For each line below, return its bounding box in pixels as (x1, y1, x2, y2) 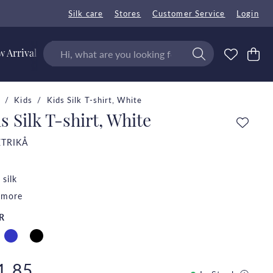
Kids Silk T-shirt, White (46, 94, 142, 105)
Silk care (68, 8, 104, 19)
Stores (114, 8, 141, 19)
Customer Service (152, 8, 225, 19)
